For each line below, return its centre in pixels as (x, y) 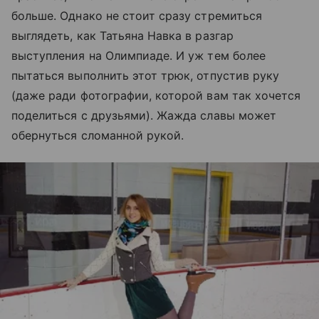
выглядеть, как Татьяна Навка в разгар (122, 35)
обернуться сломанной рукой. (98, 135)
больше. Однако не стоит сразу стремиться (137, 15)
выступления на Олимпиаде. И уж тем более (138, 55)
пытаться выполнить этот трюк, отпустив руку (146, 75)
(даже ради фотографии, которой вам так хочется (156, 95)
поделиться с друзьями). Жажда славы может (144, 115)
